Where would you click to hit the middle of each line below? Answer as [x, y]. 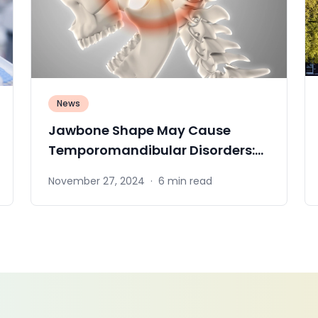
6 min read [186, 181]
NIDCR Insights [97, 170]
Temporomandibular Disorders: [152, 150]
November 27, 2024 [97, 181]
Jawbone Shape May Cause [140, 130]
